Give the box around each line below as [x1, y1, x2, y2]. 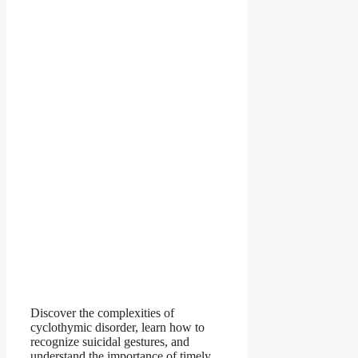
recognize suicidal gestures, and [30, 335, 189, 349]
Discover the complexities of [30, 306, 174, 320]
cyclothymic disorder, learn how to [30, 320, 205, 335]
